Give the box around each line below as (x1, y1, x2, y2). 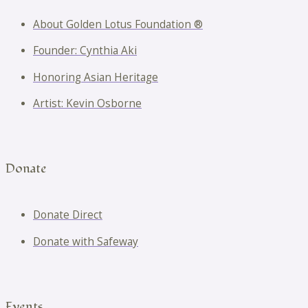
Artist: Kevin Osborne (33, 96, 142, 111)
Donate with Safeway (33, 234, 138, 249)
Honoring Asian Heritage (33, 69, 158, 85)
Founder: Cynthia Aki (33, 43, 137, 58)
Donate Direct (33, 208, 102, 223)
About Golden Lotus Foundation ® (33, 16, 203, 32)
